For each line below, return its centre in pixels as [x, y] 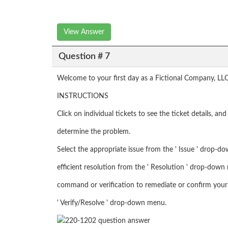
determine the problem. [94, 132]
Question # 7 [84, 56]
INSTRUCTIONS [83, 96]
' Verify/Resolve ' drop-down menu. [112, 203]
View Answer [84, 32]
